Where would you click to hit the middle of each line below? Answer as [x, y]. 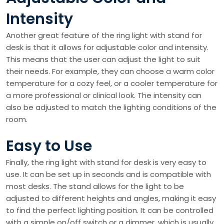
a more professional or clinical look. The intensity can [104, 95]
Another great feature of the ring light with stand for [104, 35]
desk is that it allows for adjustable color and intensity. [107, 47]
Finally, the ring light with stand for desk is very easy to [106, 162]
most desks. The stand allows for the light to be [95, 186]
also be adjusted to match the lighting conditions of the [111, 107]
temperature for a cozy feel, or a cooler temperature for [112, 83]
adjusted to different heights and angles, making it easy [111, 198]
